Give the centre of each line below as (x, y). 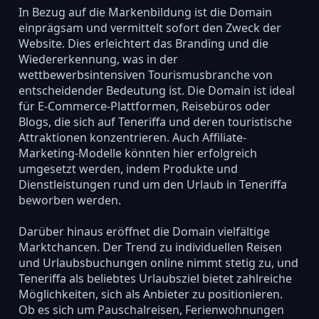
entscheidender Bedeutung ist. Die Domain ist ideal (156, 90)
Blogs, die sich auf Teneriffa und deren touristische (155, 121)
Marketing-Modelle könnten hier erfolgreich (137, 153)
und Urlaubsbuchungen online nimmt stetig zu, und (158, 262)
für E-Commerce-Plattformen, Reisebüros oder (144, 106)
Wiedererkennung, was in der (98, 59)
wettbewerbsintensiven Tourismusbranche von (145, 74)
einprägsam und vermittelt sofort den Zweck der (150, 27)
